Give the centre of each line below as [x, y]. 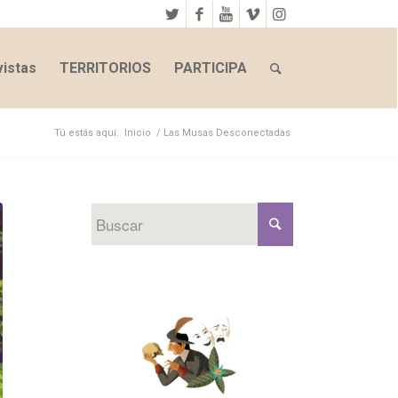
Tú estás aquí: [86, 133]
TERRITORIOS [105, 68]
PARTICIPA [210, 68]
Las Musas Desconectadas [227, 133]
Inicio [137, 133]
